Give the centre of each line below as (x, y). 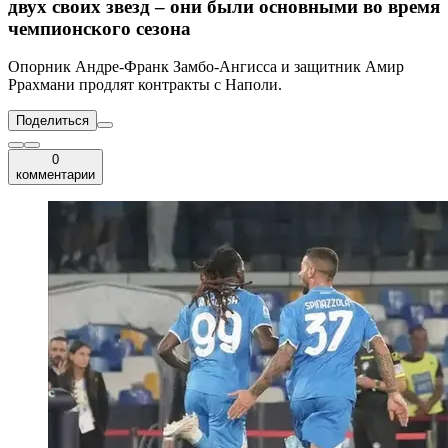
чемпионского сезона (99, 28)
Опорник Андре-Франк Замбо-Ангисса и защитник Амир (206, 67)
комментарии (55, 175)
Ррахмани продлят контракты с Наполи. (145, 85)
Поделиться (52, 121)
